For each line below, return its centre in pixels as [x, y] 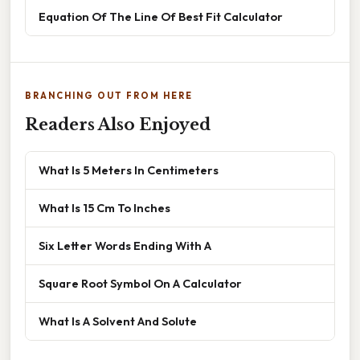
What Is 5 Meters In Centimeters [129, 170]
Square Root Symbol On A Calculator [140, 284]
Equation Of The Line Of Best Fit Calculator [161, 17]
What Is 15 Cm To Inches [104, 208]
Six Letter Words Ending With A [125, 246]
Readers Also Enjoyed [118, 125]
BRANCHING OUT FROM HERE [109, 96]
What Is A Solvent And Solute [118, 321]
